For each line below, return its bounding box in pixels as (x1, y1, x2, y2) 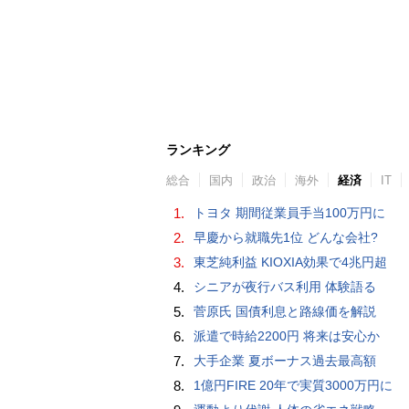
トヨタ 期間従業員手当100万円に (194, 204, 385, 220)
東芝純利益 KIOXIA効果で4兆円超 (194, 254, 387, 269)
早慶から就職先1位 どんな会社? (194, 229, 378, 245)
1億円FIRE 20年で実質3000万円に (194, 377, 393, 393)
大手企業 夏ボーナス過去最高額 (194, 352, 376, 368)
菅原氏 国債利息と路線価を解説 (194, 303, 376, 319)
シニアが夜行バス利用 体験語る (194, 278, 376, 294)
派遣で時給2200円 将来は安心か (194, 328, 380, 343)
